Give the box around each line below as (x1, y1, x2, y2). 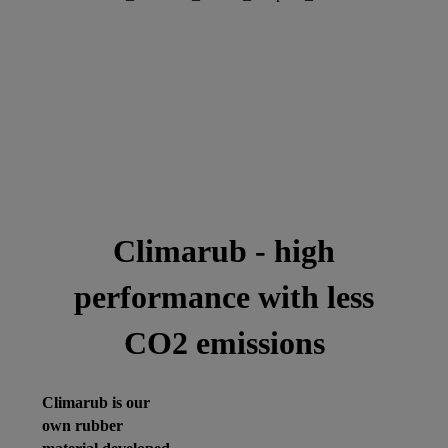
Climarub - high (113, 232, 335, 269)
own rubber (42, 417, 124, 435)
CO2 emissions (123, 324, 325, 361)
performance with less (74, 278, 374, 315)
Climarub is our (42, 394, 151, 412)
